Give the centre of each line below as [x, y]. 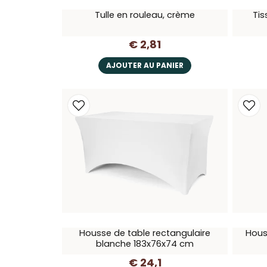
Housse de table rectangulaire [145, 233]
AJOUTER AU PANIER [145, 65]
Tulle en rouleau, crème [145, 15]
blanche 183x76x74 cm [145, 244]
